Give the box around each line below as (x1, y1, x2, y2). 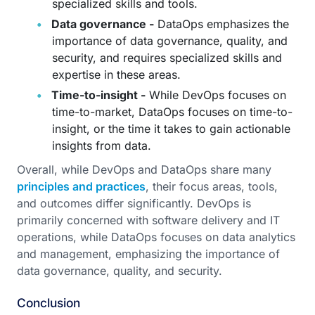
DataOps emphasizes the (154, 17, 289, 31)
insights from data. (52, 139, 151, 153)
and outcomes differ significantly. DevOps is (17, 196, 251, 210)
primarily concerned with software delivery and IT (17, 213, 280, 227)
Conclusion (17, 295, 80, 310)
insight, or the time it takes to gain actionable (52, 122, 290, 136)
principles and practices (17, 179, 146, 193)
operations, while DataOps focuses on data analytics (17, 230, 295, 244)
